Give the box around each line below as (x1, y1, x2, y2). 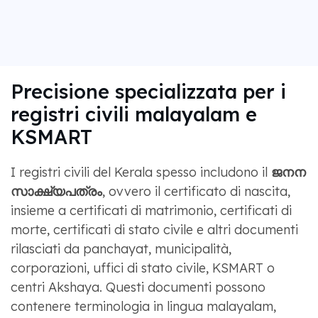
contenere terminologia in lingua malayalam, (10, 297, 276, 314)
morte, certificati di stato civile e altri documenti (10, 221, 298, 238)
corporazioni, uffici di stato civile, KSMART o (10, 259, 275, 276)
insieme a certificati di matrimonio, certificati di (10, 202, 292, 219)
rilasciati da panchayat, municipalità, (10, 240, 231, 257)
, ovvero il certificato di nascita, (102, 182, 290, 199)
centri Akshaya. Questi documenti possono (10, 278, 265, 295)
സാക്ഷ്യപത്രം (10, 182, 102, 199)
